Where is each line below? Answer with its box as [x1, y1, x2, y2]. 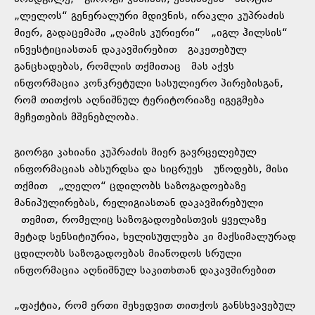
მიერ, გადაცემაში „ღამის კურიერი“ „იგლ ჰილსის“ [14, 25, 288, 41]
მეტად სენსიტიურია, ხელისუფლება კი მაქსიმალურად [14, 229, 296, 245]
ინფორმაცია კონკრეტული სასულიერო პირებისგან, [14, 75, 283, 92]
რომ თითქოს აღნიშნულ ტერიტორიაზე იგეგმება [14, 92, 264, 109]
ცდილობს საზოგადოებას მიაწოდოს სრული [14, 245, 242, 262]
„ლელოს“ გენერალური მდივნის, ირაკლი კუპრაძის [14, 8, 285, 25]
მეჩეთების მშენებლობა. [14, 109, 139, 126]
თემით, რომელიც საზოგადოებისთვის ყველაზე [14, 212, 266, 229]
